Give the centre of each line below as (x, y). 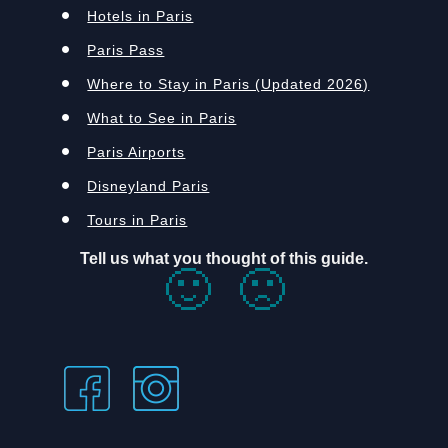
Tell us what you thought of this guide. (224, 258)
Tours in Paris (137, 219)
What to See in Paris (162, 117)
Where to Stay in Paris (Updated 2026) (228, 83)
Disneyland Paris (148, 185)
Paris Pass (126, 49)
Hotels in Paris (140, 15)
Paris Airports (136, 151)
